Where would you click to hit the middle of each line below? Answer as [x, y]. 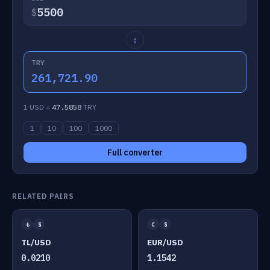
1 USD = [38, 107]
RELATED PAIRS [43, 196]
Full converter [135, 152]
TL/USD [36, 242]
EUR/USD [165, 242]
